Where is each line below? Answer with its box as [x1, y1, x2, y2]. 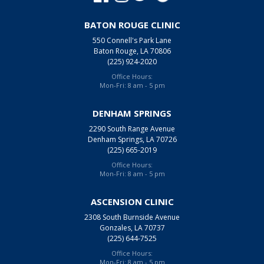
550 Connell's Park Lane [93, 35, 171, 45]
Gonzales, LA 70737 [99, 222, 165, 233]
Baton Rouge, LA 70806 [93, 45, 171, 56]
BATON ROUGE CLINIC [84, 18, 180, 31]
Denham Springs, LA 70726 [87, 134, 177, 144]
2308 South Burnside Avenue [84, 212, 180, 222]
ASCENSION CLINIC [90, 195, 174, 207]
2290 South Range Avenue [89, 123, 175, 134]
